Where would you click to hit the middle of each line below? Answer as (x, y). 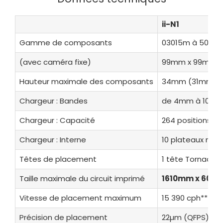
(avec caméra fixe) (55, 62)
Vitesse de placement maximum (80, 198)
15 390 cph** (184, 198)
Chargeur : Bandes (53, 101)
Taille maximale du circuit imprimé (82, 179)
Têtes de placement (58, 159)
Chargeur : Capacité (57, 120)
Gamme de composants (65, 43)
